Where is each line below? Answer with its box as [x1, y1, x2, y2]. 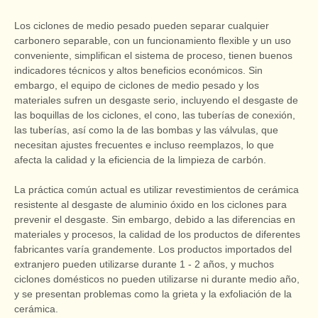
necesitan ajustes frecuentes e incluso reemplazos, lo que [14, 139, 274, 151]
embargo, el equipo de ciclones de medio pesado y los [14, 79, 259, 92]
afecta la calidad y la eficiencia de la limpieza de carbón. [14, 154, 266, 166]
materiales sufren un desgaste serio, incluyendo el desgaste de [14, 94, 298, 106]
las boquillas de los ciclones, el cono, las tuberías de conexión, [14, 109, 295, 121]
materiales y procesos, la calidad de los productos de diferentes [14, 229, 300, 241]
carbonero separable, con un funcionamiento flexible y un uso [14, 35, 291, 47]
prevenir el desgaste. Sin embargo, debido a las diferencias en [14, 214, 295, 226]
